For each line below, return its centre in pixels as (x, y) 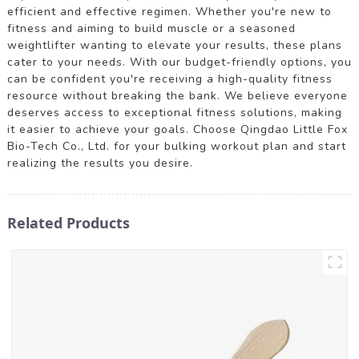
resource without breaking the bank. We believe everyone (177, 95)
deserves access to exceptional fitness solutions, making (174, 112)
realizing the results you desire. (100, 163)
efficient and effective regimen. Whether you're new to (169, 11)
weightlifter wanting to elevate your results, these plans (174, 45)
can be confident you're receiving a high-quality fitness (169, 79)
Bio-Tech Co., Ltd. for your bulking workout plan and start (176, 146)
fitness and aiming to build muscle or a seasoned (151, 28)
